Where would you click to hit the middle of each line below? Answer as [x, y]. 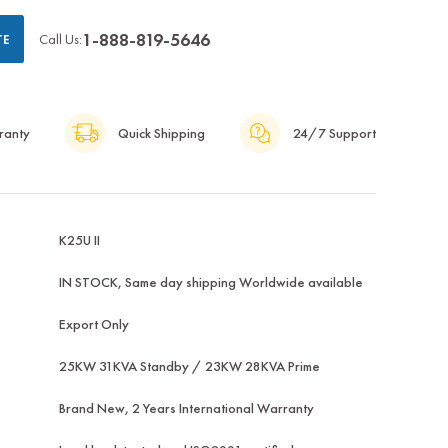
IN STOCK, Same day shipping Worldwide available [210, 282]
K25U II [79, 240]
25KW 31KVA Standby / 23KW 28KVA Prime [189, 366]
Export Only [93, 324]
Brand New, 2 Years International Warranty [186, 408]
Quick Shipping [161, 133]
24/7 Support [334, 133]
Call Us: [60, 39]
